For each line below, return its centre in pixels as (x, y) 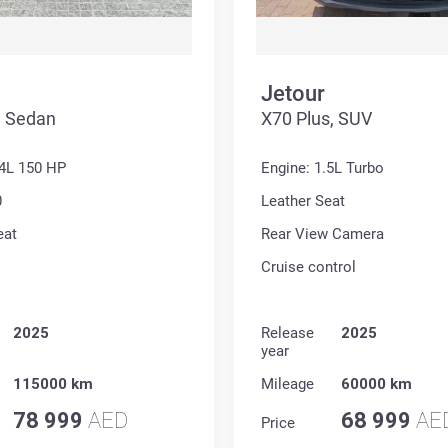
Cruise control (308, 267)
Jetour (293, 94)
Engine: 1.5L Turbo (322, 168)
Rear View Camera (322, 234)
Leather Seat (303, 201)
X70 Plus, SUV (316, 119)
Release (287, 333)
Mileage (287, 384)
